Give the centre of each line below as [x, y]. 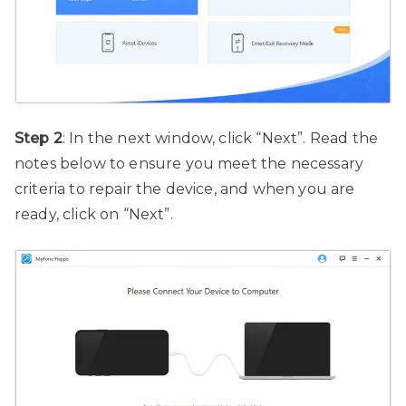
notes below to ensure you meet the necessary [189, 163]
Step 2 [39, 138]
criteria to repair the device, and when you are [185, 188]
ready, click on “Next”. [94, 214]
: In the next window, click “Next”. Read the [220, 138]
